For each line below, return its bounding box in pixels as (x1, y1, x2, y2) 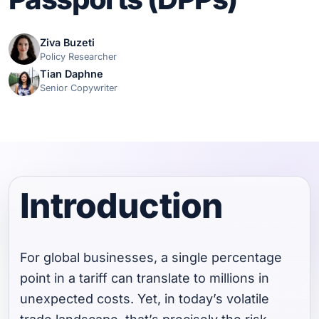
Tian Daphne (40, 68, 103, 80)
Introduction (20, 184, 223, 227)
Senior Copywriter (40, 83, 117, 94)
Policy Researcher (40, 51, 117, 63)
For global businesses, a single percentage (20, 250, 283, 266)
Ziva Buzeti (40, 36, 95, 49)
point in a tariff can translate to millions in (20, 271, 270, 286)
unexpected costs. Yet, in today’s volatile (20, 291, 270, 307)
